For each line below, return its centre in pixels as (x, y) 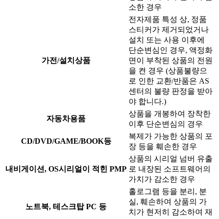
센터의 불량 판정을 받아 (171, 91)
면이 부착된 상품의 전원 (171, 61)
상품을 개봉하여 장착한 (170, 114)
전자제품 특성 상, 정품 (168, 20)
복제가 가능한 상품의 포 (171, 136)
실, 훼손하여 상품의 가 (168, 202)
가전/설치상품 (66, 61)
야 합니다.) (147, 102)
